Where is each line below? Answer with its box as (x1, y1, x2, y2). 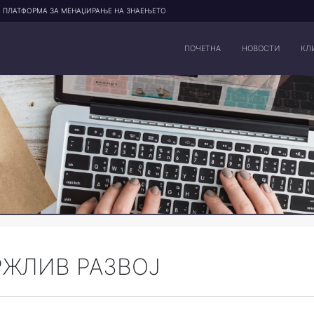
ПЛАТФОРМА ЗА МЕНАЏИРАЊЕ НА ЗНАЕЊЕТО (3, 6, 166, 15)
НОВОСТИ (242, 43, 280, 53)
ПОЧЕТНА (184, 43, 221, 53)
